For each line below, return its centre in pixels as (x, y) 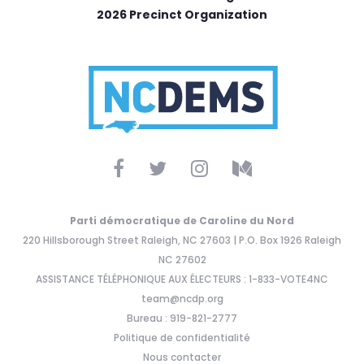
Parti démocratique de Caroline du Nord (182, 220)
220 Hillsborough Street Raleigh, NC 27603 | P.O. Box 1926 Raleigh (182, 240)
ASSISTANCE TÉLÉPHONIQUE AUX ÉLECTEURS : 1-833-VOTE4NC (182, 279)
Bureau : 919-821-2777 (182, 318)
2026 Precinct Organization (182, 14)
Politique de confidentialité (182, 337)
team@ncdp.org (182, 298)
